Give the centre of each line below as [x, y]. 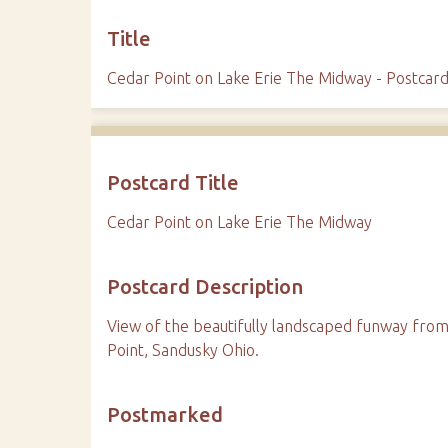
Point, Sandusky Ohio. [183, 350]
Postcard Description [205, 286]
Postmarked [165, 414]
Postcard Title [173, 182]
